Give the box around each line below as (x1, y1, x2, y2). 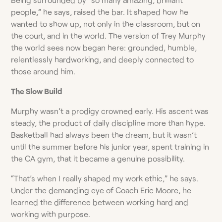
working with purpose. (11, 209, 91, 219)
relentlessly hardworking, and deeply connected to (11, 54, 194, 64)
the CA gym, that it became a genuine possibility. (11, 153, 185, 163)
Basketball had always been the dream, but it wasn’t (11, 129, 197, 139)
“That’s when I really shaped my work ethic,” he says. (11, 173, 199, 183)
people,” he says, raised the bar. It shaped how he (11, 6, 189, 16)
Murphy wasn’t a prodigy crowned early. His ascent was (11, 106, 209, 115)
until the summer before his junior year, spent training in (11, 141, 210, 151)
